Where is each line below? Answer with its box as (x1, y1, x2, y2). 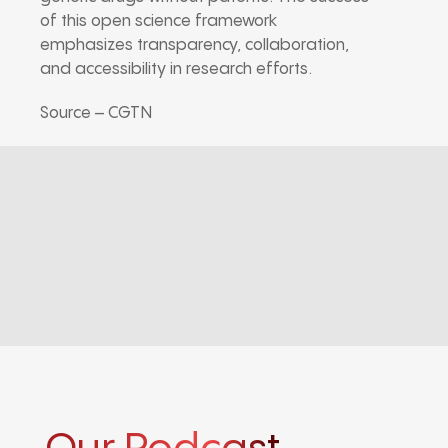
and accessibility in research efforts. (40, 60, 312, 78)
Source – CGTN (40, 104, 152, 122)
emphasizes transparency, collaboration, (40, 36, 349, 54)
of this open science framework (40, 12, 277, 30)
